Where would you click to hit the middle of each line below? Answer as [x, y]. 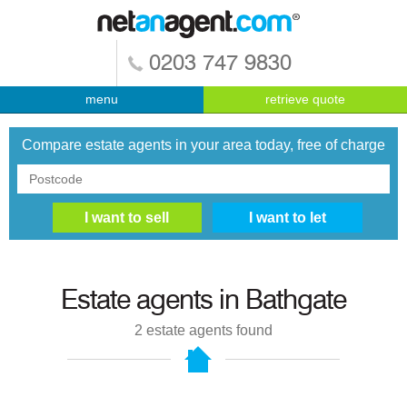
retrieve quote [305, 99]
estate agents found [208, 331]
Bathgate [296, 301]
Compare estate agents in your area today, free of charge [203, 144]
